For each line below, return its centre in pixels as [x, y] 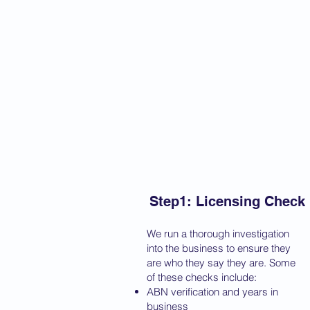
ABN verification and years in [212, 292]
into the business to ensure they [219, 248]
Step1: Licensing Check [227, 201]
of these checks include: [202, 277]
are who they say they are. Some [221, 263]
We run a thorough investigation [218, 234]
